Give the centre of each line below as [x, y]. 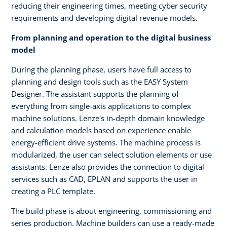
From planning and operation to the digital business [111, 37]
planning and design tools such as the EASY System [100, 81]
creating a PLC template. [53, 191]
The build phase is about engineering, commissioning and [111, 211]
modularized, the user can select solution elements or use [111, 154]
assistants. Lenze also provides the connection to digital [108, 166]
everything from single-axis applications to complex [101, 106]
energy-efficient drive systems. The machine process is [106, 142]
